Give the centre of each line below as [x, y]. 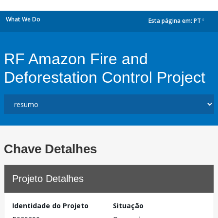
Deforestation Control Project [105, 77]
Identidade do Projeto [50, 206]
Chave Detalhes [50, 149]
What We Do [23, 19]
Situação [128, 206]
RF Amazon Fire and [76, 59]
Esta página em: [171, 21]
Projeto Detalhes [48, 179]
